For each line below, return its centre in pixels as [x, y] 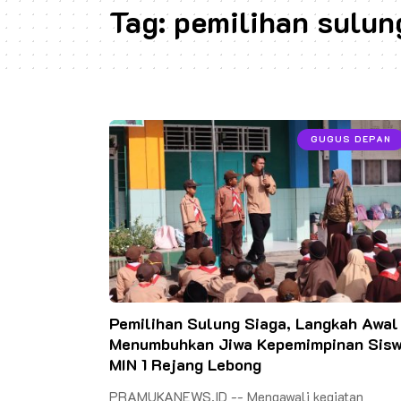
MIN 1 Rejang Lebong [185, 364]
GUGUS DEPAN [350, 139]
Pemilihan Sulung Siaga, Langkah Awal [254, 323]
